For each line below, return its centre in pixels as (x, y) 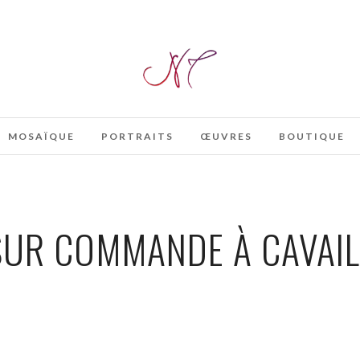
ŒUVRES (226, 136)
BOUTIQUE (311, 136)
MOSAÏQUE (41, 136)
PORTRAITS (137, 136)
